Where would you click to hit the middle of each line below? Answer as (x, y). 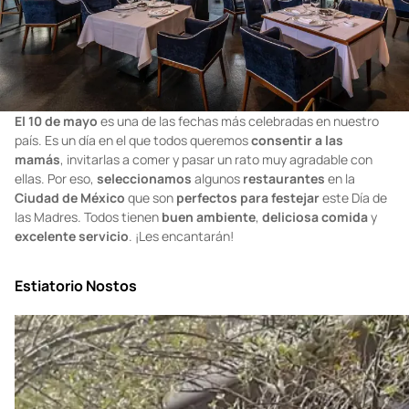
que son (151, 244)
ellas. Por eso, (56, 225)
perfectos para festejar (248, 244)
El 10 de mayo (56, 167)
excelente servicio (72, 282)
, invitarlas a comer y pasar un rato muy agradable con (216, 205)
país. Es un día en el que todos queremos (133, 186)
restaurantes (283, 225)
